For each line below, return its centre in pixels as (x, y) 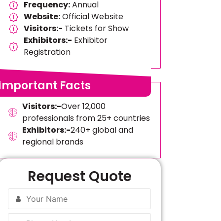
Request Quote (79, 176)
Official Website (92, 17)
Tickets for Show (96, 28)
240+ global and (102, 130)
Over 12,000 (83, 106)
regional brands (53, 142)
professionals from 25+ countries (86, 118)
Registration (47, 52)
